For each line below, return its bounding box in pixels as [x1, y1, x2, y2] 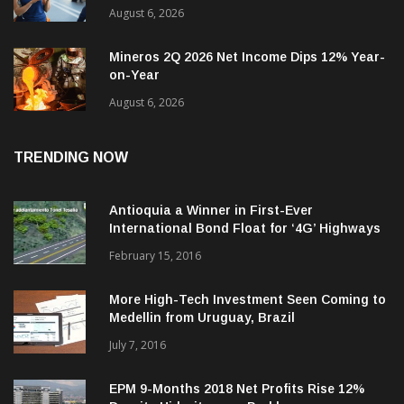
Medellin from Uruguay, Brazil [109, 328, 295, 344]
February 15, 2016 [109, 266, 201, 282]
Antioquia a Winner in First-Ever [109, 221, 313, 236]
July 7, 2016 [109, 355, 166, 372]
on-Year [109, 86, 160, 101]
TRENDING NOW [14, 168, 128, 184]
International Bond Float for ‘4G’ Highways [109, 239, 381, 254]
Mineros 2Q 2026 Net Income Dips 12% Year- [109, 68, 385, 83]
